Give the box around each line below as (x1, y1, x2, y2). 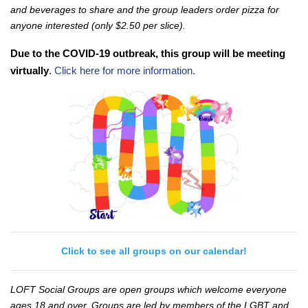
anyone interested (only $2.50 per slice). (10, 20, 186, 31)
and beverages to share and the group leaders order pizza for (10, 4, 279, 15)
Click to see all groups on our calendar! (61, 245, 247, 257)
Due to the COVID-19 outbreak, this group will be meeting (10, 47, 285, 59)
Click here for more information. (54, 65, 195, 76)
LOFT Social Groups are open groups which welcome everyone (10, 284, 287, 296)
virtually (10, 65, 49, 76)
